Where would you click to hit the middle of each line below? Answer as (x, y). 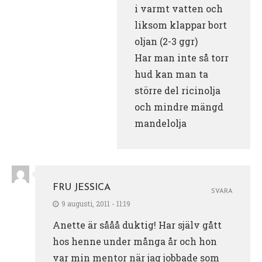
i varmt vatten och (179, 8)
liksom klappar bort (181, 25)
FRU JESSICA (82, 187)
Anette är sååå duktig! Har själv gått (137, 225)
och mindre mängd (179, 106)
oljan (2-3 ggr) (166, 41)
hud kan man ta (171, 74)
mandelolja (161, 123)
